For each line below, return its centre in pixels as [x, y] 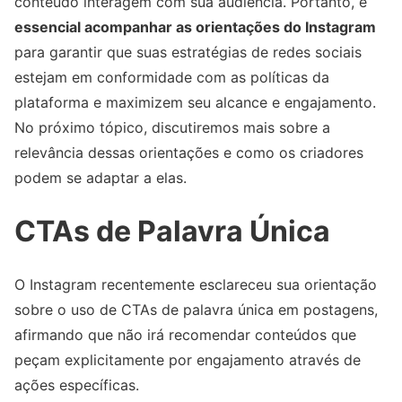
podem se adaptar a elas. [100, 178]
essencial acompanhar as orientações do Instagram [195, 27]
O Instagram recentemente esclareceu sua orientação [196, 285]
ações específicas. [77, 385]
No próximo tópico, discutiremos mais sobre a [172, 128]
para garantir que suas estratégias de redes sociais [188, 52]
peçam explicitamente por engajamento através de [188, 360]
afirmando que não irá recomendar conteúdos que [185, 335]
